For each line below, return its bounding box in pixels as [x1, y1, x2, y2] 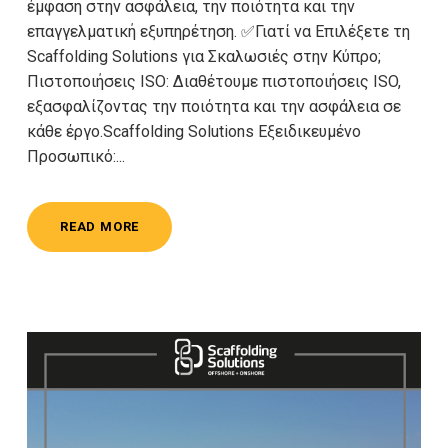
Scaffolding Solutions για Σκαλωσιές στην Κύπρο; [27, 46, 381, 66]
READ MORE [60, 218, 140, 234]
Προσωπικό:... [27, 146, 125, 166]
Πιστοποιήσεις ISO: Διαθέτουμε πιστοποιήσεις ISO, [27, 71, 401, 91]
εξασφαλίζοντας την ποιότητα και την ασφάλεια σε [27, 96, 401, 116]
